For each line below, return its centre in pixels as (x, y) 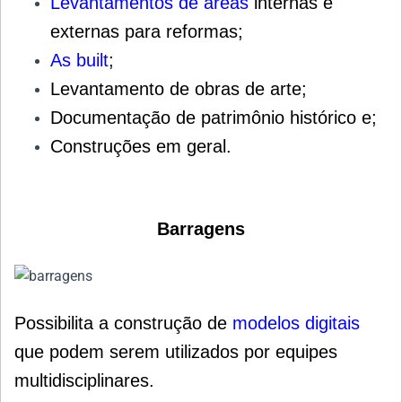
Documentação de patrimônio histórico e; (214, 118)
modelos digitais (296, 323)
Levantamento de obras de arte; (179, 89)
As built (79, 61)
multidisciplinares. (84, 381)
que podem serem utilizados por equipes (176, 352)
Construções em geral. (141, 147)
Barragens (201, 229)
